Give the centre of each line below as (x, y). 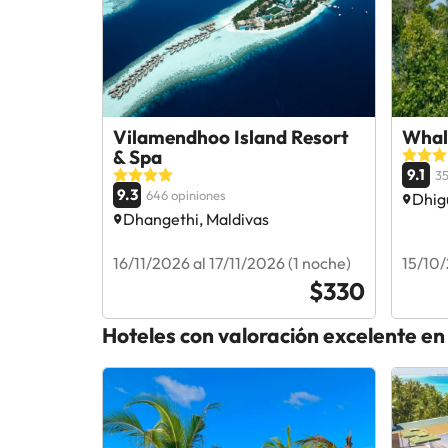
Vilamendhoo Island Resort (231, 136)
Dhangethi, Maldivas (196, 218)
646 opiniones (186, 194)
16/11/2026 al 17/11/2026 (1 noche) (232, 262)
